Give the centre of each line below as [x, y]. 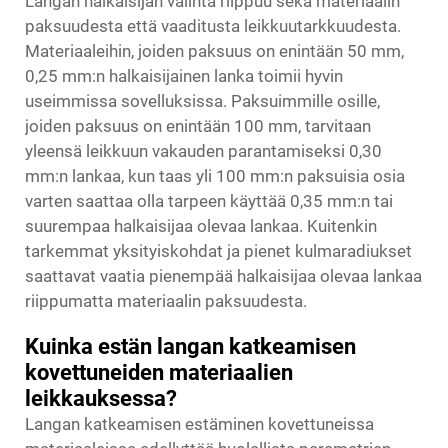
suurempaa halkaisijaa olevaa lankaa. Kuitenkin [201, 226]
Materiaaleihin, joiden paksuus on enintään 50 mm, [214, 51]
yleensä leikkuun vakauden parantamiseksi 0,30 [203, 151]
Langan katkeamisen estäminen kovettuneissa [199, 424]
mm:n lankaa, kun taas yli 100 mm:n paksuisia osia [215, 176]
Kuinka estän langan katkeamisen [190, 346]
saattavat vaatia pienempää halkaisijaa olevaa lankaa [223, 276]
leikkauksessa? [101, 398]
